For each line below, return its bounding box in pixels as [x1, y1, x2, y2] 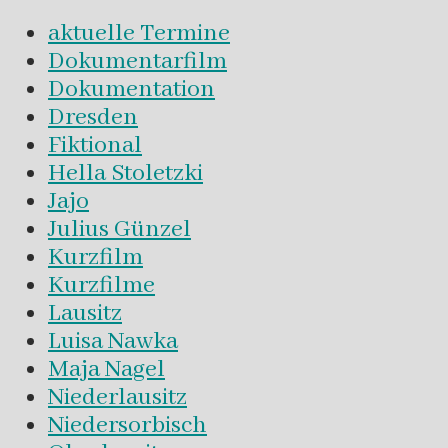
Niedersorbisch [48, 409, 207, 441]
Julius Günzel [48, 213, 191, 245]
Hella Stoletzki [48, 157, 203, 189]
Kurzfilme [48, 269, 155, 301]
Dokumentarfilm [48, 45, 227, 77]
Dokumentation [48, 73, 215, 105]
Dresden [48, 101, 138, 133]
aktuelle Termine [48, 17, 230, 49]
